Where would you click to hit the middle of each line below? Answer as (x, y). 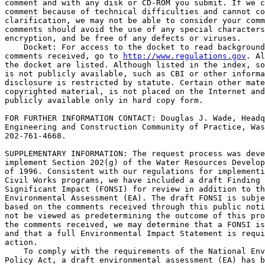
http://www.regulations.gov (185, 56)
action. (21, 242)
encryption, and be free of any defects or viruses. (123, 38)
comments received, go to (64, 56)
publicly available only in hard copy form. (104, 100)
